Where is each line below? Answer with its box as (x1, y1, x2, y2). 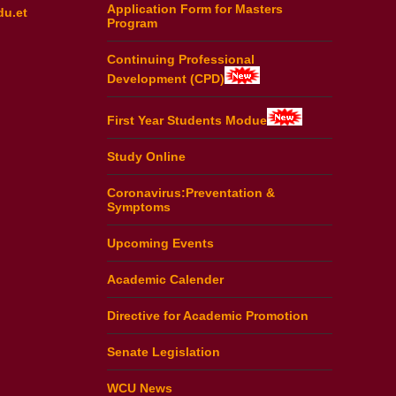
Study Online (107, 148, 186, 164)
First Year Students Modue (107, 112, 267, 127)
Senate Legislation (107, 344, 220, 359)
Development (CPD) (107, 72, 225, 87)
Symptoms (107, 199, 171, 214)
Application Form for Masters (107, 2, 283, 17)
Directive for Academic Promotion (107, 308, 308, 323)
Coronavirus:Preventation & (107, 185, 275, 200)
